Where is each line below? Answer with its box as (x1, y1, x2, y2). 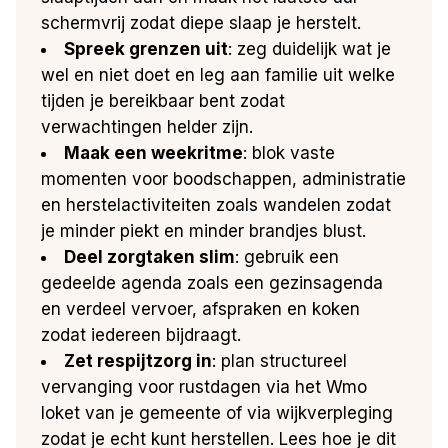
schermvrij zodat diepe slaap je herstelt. (41, 12, 362, 33)
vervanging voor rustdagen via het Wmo (41, 376, 368, 397)
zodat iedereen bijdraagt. (41, 324, 242, 345)
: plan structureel (212, 350, 348, 371)
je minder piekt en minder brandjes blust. (41, 220, 367, 241)
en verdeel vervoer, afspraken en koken (41, 298, 361, 319)
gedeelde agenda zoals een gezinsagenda (41, 272, 384, 293)
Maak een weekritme (64, 142, 244, 163)
